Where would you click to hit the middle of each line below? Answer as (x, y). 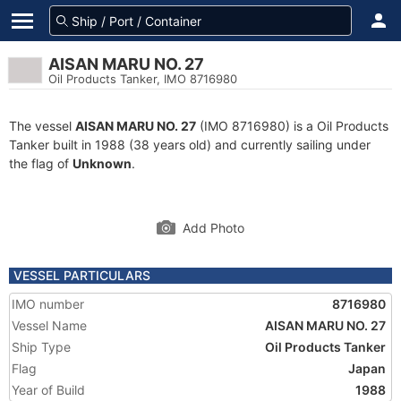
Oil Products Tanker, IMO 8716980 (143, 79)
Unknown (102, 163)
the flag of (41, 163)
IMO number (48, 304)
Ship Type (41, 347)
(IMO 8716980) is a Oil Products (292, 126)
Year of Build (48, 390)
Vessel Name (49, 325)
